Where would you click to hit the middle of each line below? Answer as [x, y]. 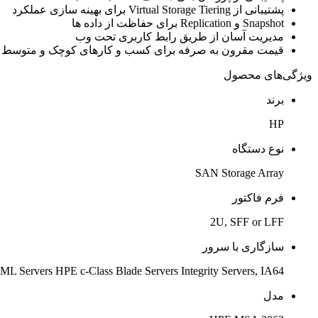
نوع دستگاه [258, 148]
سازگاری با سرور [243, 246]
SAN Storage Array [240, 172]
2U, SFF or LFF [247, 221]
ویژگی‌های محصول [268, 75]
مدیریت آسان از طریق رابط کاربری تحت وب [180, 36]
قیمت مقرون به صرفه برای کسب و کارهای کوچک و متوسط [143, 50]
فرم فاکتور [258, 197]
